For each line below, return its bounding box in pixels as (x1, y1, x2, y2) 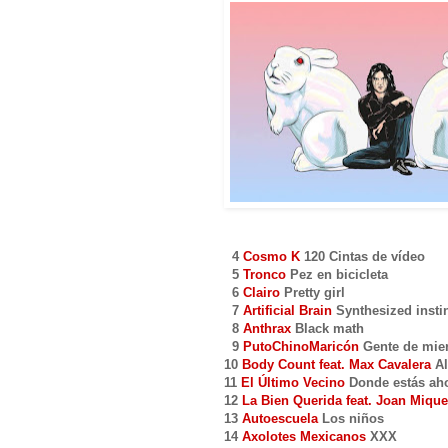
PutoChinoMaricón (243, 338, 359, 354)
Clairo (243, 284, 280, 300)
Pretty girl (280, 284, 345, 300)
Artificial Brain (243, 302, 336, 318)
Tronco (243, 266, 286, 282)
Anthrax (239, 320, 291, 336)
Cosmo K (243, 248, 300, 264)
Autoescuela (242, 410, 318, 426)
